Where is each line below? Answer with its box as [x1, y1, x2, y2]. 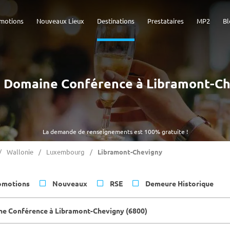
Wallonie [7, 147, 33, 156]
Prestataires [147, 16, 184, 25]
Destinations [97, 16, 135, 25]
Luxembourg [46, 147, 85, 156]
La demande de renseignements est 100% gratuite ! [42, 127, 188, 136]
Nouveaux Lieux [36, 16, 84, 25]
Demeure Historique [145, 179, 214, 188]
